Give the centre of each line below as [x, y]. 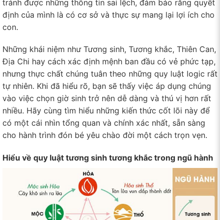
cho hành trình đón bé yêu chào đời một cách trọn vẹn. [105, 135]
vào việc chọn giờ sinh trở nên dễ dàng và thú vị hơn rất [107, 98]
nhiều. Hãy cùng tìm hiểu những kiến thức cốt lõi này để [106, 111]
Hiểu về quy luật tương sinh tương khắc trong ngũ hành [108, 158]
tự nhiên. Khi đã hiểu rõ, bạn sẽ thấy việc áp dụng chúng [107, 86]
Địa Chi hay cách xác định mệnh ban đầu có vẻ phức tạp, [109, 62]
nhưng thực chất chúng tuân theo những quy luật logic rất [110, 74]
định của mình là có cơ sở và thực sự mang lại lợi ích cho [109, 14]
